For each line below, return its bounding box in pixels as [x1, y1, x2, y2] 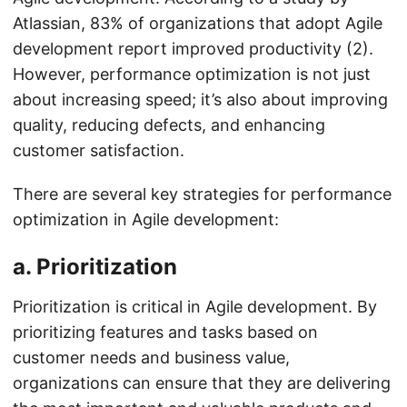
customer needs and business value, [13, 348, 290, 367]
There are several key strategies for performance [13, 184, 392, 203]
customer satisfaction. [13, 141, 184, 160]
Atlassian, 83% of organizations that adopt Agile [13, 14, 382, 33]
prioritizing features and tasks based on [13, 323, 318, 342]
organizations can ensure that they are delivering [13, 373, 391, 392]
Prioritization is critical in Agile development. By [13, 297, 377, 316]
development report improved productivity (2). [13, 39, 373, 58]
